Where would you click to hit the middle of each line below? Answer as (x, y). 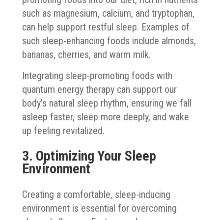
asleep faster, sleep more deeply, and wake (105, 117)
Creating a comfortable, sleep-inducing (96, 194)
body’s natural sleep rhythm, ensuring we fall (107, 103)
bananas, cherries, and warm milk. (86, 54)
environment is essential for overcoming (99, 208)
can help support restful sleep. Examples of (106, 27)
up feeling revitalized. (63, 130)
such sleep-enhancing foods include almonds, (109, 41)
